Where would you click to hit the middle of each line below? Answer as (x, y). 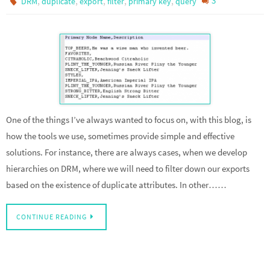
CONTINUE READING (52, 217)
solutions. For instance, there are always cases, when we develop (127, 152)
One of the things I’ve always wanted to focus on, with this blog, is (129, 120)
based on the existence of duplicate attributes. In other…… (116, 185)
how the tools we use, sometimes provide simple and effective (120, 136)
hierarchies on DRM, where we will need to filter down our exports (128, 169)
